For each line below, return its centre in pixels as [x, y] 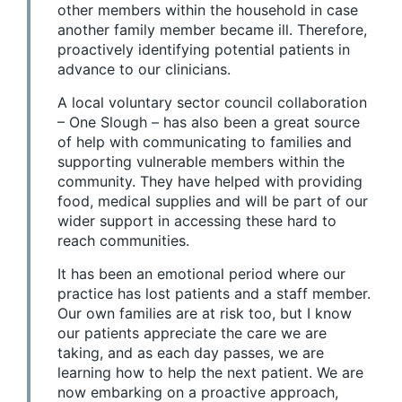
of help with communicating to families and [205, 141]
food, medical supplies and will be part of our [213, 201]
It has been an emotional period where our [201, 273]
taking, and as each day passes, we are [191, 352]
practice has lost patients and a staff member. [214, 293]
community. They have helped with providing [210, 181]
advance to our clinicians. [144, 69]
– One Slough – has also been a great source [209, 122]
